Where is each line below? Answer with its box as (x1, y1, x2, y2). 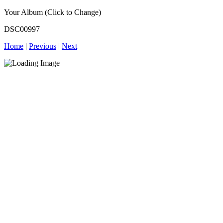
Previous (29, 42, 56, 50)
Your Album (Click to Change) (4, 8, 101, 16)
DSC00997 (4, 25, 40, 33)
